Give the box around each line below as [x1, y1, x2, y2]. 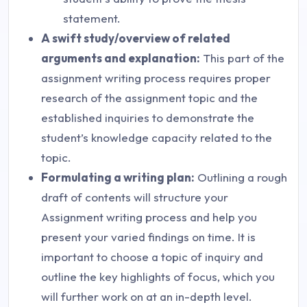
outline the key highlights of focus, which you [41, 269, 275, 284]
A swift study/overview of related [41, 31, 230, 46]
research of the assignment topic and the [41, 90, 258, 106]
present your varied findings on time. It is [41, 230, 256, 245]
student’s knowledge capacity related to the [41, 130, 272, 145]
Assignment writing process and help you [41, 210, 257, 225]
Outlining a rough [195, 170, 287, 185]
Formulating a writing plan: [41, 170, 195, 185]
